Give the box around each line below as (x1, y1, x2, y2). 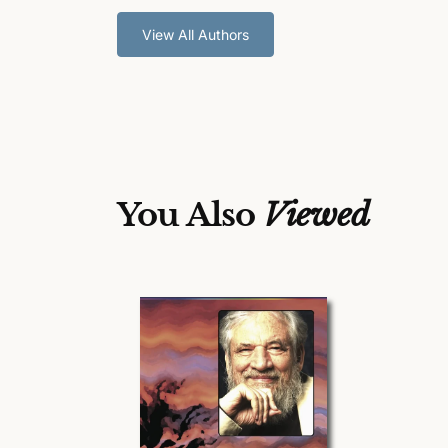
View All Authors (142, 26, 249, 43)
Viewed (263, 195, 369, 235)
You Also (117, 195, 264, 235)
